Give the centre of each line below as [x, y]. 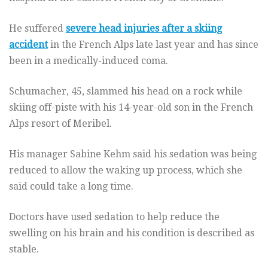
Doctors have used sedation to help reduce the [114, 217]
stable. [24, 249]
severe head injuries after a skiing [144, 29]
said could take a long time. [71, 187]
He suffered [37, 29]
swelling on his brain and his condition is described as [132, 233]
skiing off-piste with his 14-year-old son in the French [131, 108]
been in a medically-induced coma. [89, 61]
